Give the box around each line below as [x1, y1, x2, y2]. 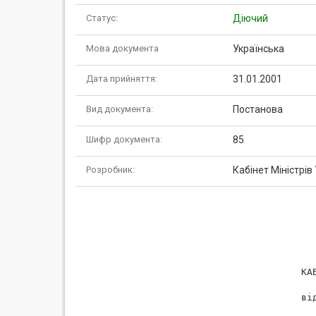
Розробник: [86, 164, 135, 175]
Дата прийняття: [86, 73, 157, 84]
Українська [232, 43, 284, 54]
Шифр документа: [86, 134, 162, 145]
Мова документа [86, 43, 159, 54]
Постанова [232, 104, 283, 115]
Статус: [86, 13, 118, 23]
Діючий [232, 13, 268, 24]
